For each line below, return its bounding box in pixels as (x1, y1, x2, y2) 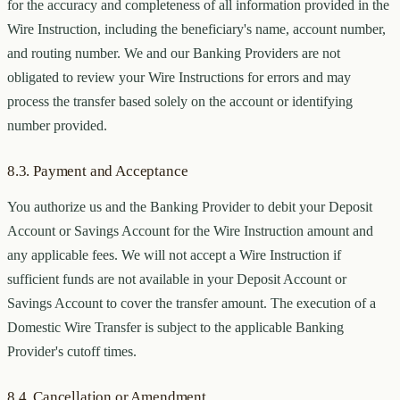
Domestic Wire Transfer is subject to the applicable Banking (7, 320, 344, 336)
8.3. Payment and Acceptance (7, 162, 188, 180)
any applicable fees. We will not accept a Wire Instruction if (7, 247, 341, 263)
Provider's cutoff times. (7, 344, 137, 360)
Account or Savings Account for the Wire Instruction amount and (7, 223, 373, 239)
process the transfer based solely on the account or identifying (7, 94, 353, 110)
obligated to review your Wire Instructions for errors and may (7, 70, 351, 86)
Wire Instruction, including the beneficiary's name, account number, (7, 21, 386, 37)
